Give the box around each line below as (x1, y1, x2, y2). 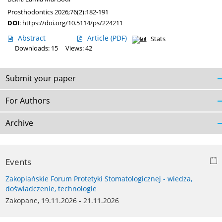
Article (87, 33, 111, 43)
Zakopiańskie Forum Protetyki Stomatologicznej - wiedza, (5, 174, 192, 184)
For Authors (5, 95, 50, 107)
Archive (5, 117, 33, 129)
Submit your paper (5, 73, 76, 84)
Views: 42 (65, 44, 92, 53)
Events (5, 156, 31, 168)
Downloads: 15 (15, 44, 58, 53)
